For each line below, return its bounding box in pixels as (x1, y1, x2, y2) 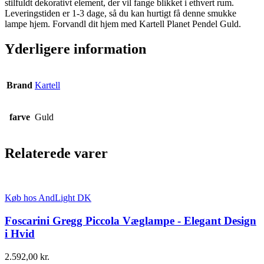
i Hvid (5, 227, 35, 240)
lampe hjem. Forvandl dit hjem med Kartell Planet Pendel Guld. (5, 18, 241, 29)
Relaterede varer (5, 145, 108, 161)
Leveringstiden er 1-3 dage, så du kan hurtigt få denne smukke (5, 8, 236, 18)
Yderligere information (5, 41, 146, 57)
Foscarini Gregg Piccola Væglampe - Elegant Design (5, 214, 256, 227)
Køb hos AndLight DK (5, 193, 91, 203)
